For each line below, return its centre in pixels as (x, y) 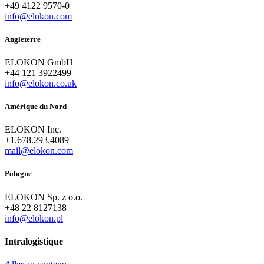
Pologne (18, 174)
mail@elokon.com (39, 151)
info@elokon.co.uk (41, 83)
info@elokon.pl (34, 218)
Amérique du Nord (36, 107)
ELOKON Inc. (33, 130)
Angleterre (23, 39)
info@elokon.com (38, 16)
